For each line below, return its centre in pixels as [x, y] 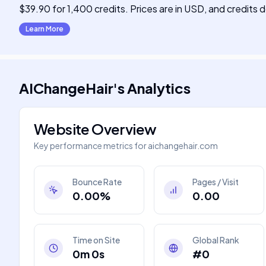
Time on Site [96, 240]
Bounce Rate [97, 182]
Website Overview [95, 129]
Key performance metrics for [90, 145]
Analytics [159, 88]
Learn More [45, 29]
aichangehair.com [183, 145]
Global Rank [216, 240]
